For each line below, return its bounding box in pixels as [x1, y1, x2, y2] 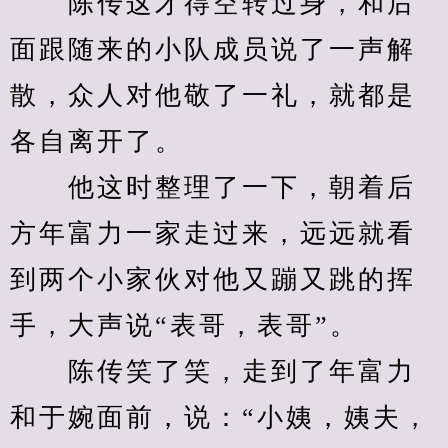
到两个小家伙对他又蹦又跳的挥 [10, 265, 416, 294]
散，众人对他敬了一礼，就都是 [10, 81, 416, 110]
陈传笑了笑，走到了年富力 [10, 357, 416, 386]
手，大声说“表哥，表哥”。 [10, 311, 359, 340]
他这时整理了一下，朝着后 [10, 173, 416, 202]
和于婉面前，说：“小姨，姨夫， [10, 403, 431, 432]
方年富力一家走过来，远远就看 [10, 219, 416, 248]
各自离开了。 [10, 127, 184, 156]
